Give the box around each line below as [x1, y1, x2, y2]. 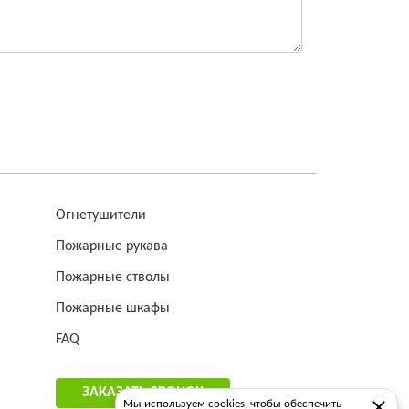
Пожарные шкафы [56, 301, 170, 317]
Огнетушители [56, 208, 146, 224]
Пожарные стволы [56, 270, 170, 286]
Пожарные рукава [56, 239, 168, 255]
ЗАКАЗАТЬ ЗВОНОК [82, 385, 204, 401]
